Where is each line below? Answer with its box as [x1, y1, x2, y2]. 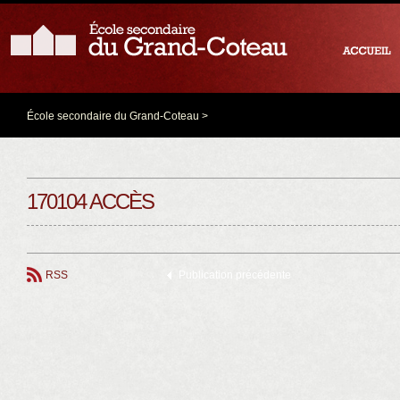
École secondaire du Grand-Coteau [27, 110, 199, 122]
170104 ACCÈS [27, 189, 154, 213]
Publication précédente [179, 269, 291, 281]
